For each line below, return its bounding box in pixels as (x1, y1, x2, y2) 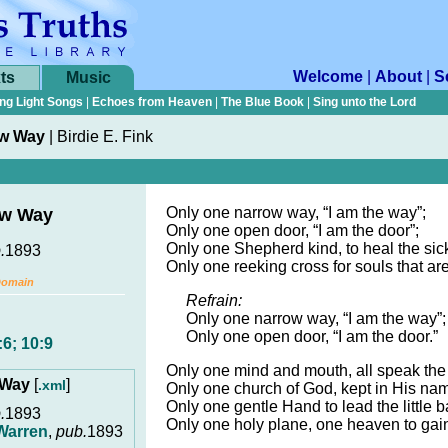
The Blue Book (221, 95, 304, 109)
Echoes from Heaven (92, 95, 212, 109)
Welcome (293, 68, 363, 85)
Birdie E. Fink (57, 128, 153, 145)
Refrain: (186, 292, 242, 309)
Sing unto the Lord (313, 95, 416, 109)
